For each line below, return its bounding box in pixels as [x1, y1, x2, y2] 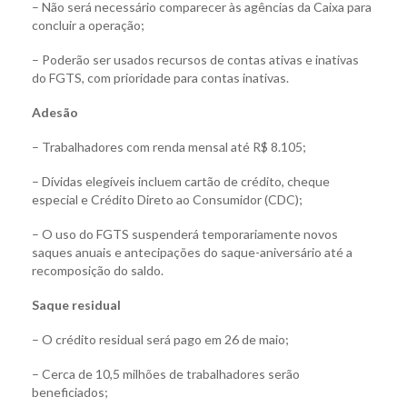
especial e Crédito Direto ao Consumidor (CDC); [32, 192, 303, 208]
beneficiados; [32, 384, 108, 401]
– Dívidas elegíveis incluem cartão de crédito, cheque [32, 174, 330, 190]
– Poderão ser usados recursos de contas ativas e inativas [32, 52, 359, 68]
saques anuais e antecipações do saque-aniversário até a [32, 244, 352, 261]
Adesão [32, 104, 78, 121]
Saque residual [32, 297, 121, 313]
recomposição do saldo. [32, 263, 164, 279]
